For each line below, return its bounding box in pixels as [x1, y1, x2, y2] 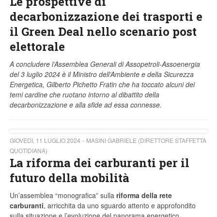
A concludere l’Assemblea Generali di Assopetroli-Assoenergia [10, 59, 200, 69]
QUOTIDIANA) [10, 146, 47, 155]
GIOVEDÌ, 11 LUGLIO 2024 [10, 136, 80, 145]
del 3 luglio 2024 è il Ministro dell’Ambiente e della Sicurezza [10, 69, 194, 79]
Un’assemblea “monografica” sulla [10, 190, 116, 201]
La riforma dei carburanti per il [10, 155, 189, 171]
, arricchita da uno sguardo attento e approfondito [44, 201, 196, 211]
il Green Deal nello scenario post [10, 24, 197, 40]
